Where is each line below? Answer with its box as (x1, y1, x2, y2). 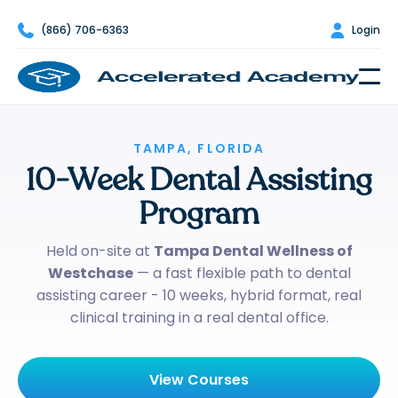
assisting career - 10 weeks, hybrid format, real (36, 285, 362, 306)
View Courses (149, 370, 249, 390)
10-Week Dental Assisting (26, 159, 372, 202)
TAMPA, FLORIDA (132, 139, 266, 157)
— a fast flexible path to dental (132, 263, 351, 283)
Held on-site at (45, 241, 154, 261)
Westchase (47, 263, 133, 283)
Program (139, 193, 259, 235)
